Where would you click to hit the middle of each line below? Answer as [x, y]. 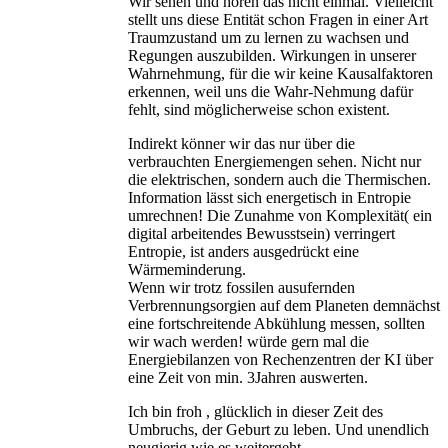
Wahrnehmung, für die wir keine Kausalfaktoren [280, 74]
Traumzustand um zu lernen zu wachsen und [268, 38]
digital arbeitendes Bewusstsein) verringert [261, 234]
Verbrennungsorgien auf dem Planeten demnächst [284, 306]
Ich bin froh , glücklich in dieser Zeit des [255, 412]
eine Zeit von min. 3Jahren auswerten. [248, 378]
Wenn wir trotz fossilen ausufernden [241, 288]
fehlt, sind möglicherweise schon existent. [259, 110]
